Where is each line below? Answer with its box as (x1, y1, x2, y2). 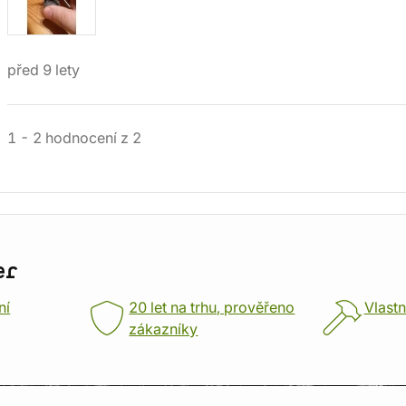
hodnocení (42, 129, 121, 147)
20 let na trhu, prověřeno (129, 298, 295, 316)
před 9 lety (7, 61, 80, 79)
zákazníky (129, 320, 198, 338)
